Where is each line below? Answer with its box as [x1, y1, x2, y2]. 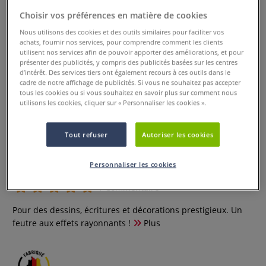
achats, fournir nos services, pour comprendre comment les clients [20, 37, 223, 47]
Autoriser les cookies [142, 130, 214, 140]
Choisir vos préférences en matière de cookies [20, 9, 208, 21]
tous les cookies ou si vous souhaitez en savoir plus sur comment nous [20, 88, 237, 97]
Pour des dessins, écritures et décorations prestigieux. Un [12, 204, 242, 216]
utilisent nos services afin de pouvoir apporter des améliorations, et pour [20, 47, 244, 57]
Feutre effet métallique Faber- [12, 138, 225, 158]
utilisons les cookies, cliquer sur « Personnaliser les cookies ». [20, 98, 207, 107]
